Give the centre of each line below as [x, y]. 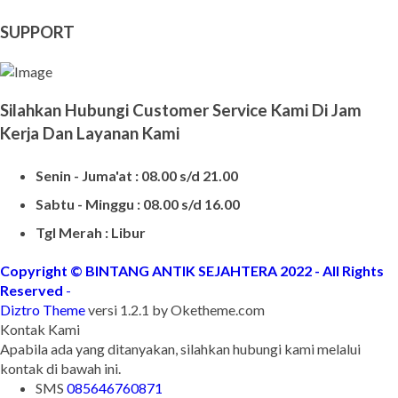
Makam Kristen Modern [93, 22]
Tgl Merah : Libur [91, 260]
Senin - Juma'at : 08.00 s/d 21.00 [137, 203]
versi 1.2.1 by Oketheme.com [175, 338]
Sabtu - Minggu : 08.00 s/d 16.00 [138, 232]
